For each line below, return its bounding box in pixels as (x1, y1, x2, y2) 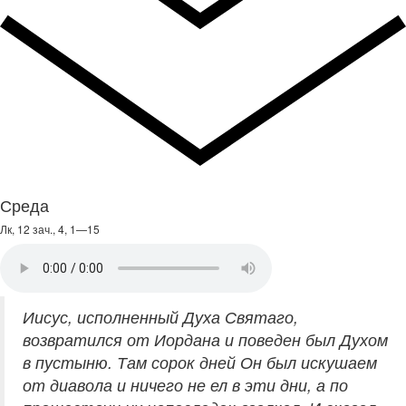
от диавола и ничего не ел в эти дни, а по (23, 373, 348, 397)
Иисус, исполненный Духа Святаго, (23, 305, 298, 329)
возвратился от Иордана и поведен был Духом (23, 328, 388, 352)
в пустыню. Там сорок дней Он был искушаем (23, 351, 377, 374)
